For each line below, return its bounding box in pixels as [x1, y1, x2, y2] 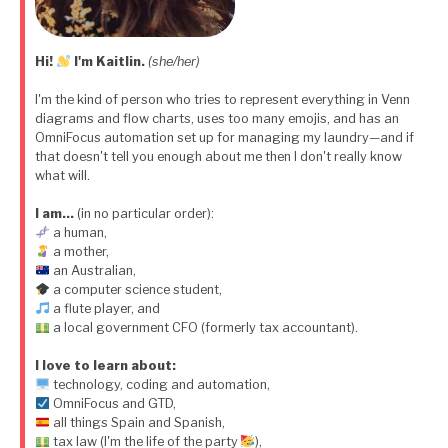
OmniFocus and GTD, [49, 396, 176, 411]
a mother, [49, 244, 109, 259]
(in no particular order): [74, 206, 214, 221]
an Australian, [49, 263, 136, 278]
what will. [35, 168, 90, 183]
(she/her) [147, 54, 200, 69]
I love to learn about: [35, 358, 176, 373]
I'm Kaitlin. [70, 54, 145, 69]
